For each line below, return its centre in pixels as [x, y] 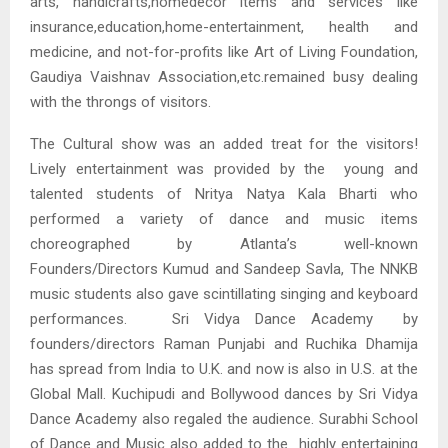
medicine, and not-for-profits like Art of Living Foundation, [224, 52]
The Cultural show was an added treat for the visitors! [224, 144]
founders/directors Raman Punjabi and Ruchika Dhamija [224, 344]
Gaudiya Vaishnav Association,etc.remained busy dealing [224, 77]
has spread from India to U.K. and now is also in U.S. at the [224, 369]
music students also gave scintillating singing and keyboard [224, 294]
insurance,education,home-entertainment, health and [224, 27]
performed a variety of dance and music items [224, 219]
